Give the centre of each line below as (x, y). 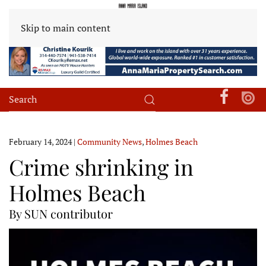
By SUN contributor (61, 213)
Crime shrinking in (101, 166)
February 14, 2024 (40, 141)
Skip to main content (66, 28)
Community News (110, 141)
